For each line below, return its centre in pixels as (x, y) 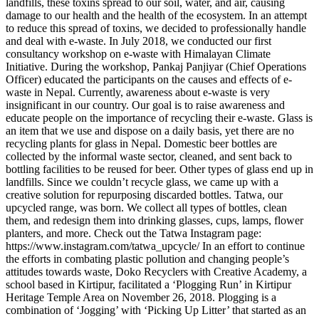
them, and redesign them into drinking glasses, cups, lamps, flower (155, 221)
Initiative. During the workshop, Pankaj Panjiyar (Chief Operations (156, 67)
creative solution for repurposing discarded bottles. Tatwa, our (144, 195)
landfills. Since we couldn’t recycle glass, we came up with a (142, 182)
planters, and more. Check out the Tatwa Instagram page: (134, 234)
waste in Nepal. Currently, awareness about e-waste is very (138, 93)
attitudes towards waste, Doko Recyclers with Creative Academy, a (156, 272)
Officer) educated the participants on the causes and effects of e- (149, 80)
